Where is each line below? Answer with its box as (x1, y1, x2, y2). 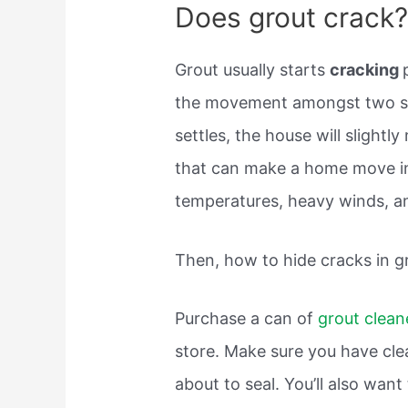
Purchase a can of (175, 309, 319, 329)
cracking (330, 59, 403, 79)
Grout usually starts (175, 59, 331, 79)
